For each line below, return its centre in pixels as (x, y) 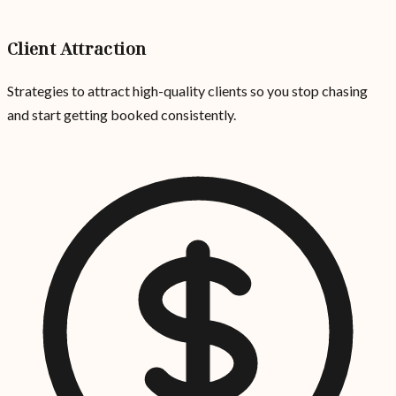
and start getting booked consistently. (122, 114)
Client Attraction (77, 49)
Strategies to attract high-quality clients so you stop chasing (187, 90)
